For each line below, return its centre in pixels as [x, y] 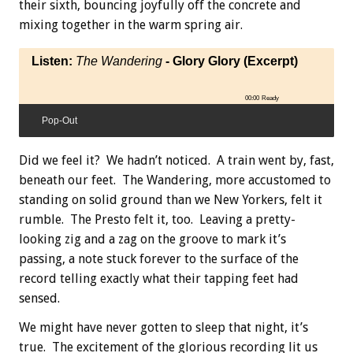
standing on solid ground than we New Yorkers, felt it [171, 199]
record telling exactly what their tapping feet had [159, 278]
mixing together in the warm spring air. [131, 24]
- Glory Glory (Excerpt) [230, 61]
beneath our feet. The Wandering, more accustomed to [175, 180]
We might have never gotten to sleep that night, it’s [163, 327]
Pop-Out [59, 120]
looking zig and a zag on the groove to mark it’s [152, 239]
